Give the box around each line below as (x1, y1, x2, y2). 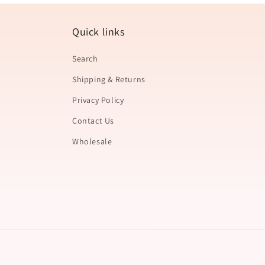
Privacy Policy (72, 95, 124, 105)
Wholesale (72, 136, 112, 147)
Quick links (72, 25, 125, 38)
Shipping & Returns (72, 74, 146, 85)
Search (72, 53, 98, 64)
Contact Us (72, 115, 114, 126)
